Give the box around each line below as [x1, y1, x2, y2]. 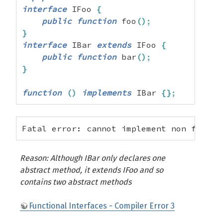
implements [82, 88, 131, 98]
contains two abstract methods [20, 177, 131, 187]
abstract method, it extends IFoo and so [20, 165, 163, 175]
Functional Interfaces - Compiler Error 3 [29, 201, 175, 211]
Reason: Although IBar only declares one [20, 153, 165, 163]
